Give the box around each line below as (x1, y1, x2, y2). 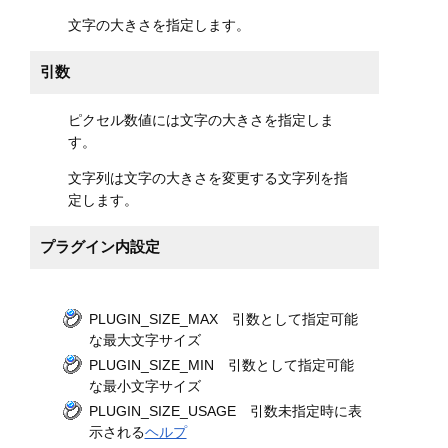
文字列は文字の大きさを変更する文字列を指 (68, 169, 349, 186)
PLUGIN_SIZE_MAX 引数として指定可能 (88, 311, 358, 328)
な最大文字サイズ (88, 332, 201, 349)
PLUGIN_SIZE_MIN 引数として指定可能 (88, 357, 354, 374)
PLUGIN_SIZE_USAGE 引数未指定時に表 (88, 403, 362, 420)
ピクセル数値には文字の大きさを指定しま (68, 111, 335, 128)
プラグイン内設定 (40, 238, 161, 255)
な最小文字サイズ (88, 378, 201, 395)
